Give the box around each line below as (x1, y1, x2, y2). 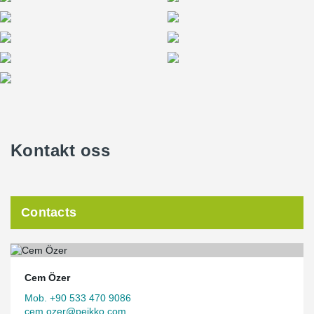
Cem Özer (25, 271, 70, 283)
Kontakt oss (11, 141, 111, 160)
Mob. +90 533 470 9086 (25, 292, 131, 303)
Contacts (21, 205, 77, 219)
